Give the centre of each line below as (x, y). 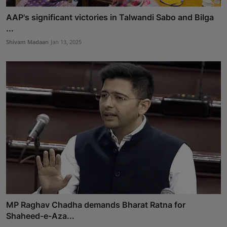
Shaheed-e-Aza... (40, 216)
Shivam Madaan (27, 42)
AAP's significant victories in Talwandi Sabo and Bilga (110, 17)
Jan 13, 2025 (66, 42)
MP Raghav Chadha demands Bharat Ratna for (96, 205)
